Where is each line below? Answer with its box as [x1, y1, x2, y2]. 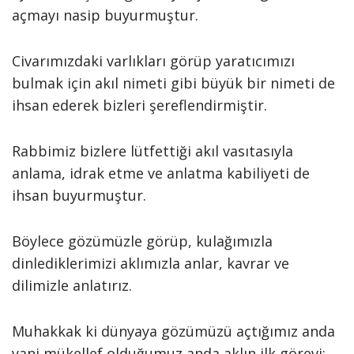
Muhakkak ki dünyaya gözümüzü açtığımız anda [12, 322, 335, 341]
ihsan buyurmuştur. [12, 186, 146, 205]
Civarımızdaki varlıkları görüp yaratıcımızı [12, 51, 295, 70]
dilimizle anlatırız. [12, 276, 132, 295]
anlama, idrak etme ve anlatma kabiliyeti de [12, 164, 310, 183]
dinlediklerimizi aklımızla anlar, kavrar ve [12, 254, 289, 273]
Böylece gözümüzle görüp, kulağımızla [12, 232, 273, 250]
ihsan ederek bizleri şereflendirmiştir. [12, 96, 267, 115]
